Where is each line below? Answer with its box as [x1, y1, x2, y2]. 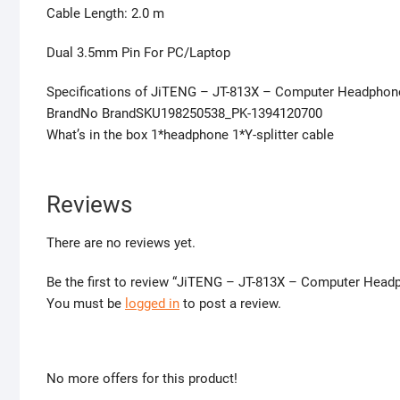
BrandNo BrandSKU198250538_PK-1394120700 [46, 105, 322, 122]
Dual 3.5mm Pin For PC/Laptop [46, 45, 230, 62]
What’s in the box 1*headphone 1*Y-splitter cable [46, 127, 334, 144]
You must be [46, 296, 125, 312]
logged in [125, 296, 179, 312]
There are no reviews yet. [46, 235, 196, 252]
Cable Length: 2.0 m [46, 5, 164, 22]
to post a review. [179, 296, 281, 312]
